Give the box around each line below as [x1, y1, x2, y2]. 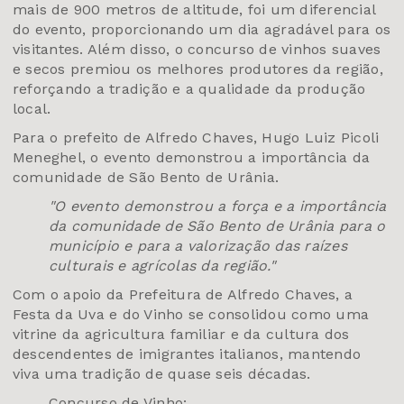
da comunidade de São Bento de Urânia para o [49, 217, 386, 235]
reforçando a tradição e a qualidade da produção [13, 80, 366, 98]
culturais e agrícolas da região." [49, 257, 275, 275]
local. [13, 100, 51, 118]
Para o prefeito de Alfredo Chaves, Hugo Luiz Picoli [13, 129, 380, 147]
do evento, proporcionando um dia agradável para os [13, 21, 390, 39]
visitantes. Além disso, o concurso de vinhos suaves [13, 41, 381, 59]
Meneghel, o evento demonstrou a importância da [13, 149, 371, 167]
